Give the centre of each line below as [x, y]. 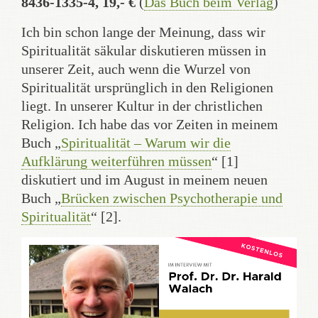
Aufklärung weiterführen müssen [116, 161]
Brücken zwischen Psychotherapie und [172, 198]
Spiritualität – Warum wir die [146, 142]
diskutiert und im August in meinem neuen [144, 179]
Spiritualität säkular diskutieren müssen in [144, 50]
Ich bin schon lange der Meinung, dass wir [143, 32]
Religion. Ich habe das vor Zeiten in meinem [150, 124]
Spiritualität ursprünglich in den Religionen [147, 87]
